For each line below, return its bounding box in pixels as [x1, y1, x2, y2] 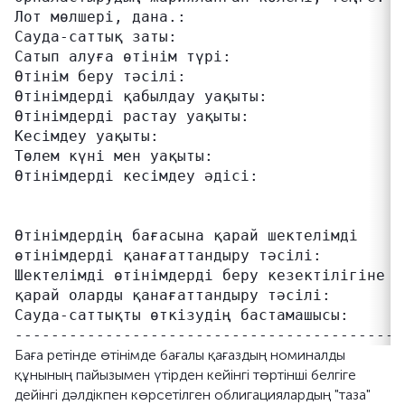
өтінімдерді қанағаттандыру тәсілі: [14, 247, 322, 264]
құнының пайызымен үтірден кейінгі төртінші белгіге [14, 366, 356, 383]
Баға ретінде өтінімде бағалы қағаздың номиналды [14, 346, 345, 363]
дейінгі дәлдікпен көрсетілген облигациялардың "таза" [14, 386, 371, 403]
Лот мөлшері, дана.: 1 [14, 8, 403, 25]
